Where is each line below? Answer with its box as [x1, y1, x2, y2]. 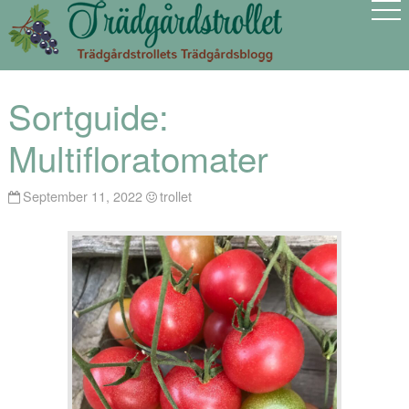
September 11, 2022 [23, 185, 143, 205]
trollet [160, 185, 193, 205]
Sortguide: [7, 90, 169, 142]
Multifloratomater [7, 132, 268, 184]
